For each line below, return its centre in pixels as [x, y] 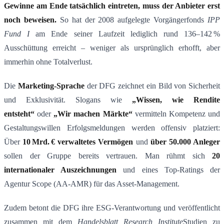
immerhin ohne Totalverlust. [48, 62]
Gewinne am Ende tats [43, 6]
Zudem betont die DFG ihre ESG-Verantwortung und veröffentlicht [112, 208]
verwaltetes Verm [86, 142]
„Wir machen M [82, 114]
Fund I [17, 34]
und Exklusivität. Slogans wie [68, 100]
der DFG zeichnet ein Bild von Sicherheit [152, 86]
